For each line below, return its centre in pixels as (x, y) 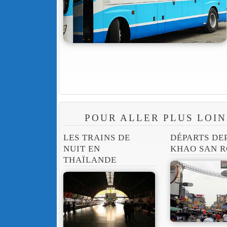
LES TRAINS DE (97, 138)
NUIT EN (82, 149)
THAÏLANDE (90, 160)
